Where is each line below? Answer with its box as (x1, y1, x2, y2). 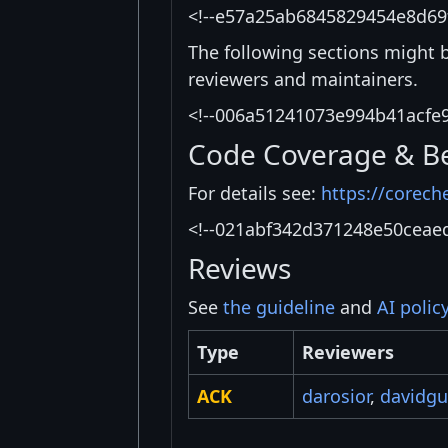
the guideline (223, 295, 335, 320)
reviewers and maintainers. (188, 67, 418, 92)
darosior (302, 384, 370, 409)
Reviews (188, 249, 291, 288)
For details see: (188, 181, 321, 206)
